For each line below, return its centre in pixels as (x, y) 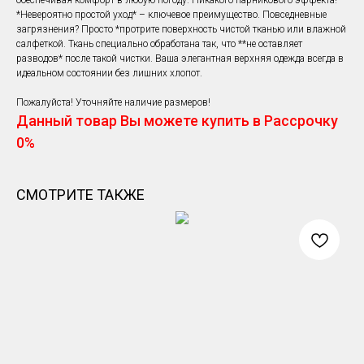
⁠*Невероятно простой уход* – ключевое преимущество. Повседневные (171, 15)
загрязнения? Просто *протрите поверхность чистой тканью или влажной (181, 30)
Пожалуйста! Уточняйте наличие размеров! (113, 103)
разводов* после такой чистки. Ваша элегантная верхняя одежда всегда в (180, 59)
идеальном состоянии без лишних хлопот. (109, 74)
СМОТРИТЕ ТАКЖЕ (80, 195)
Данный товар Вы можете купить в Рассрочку (177, 121)
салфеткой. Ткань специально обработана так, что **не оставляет (159, 44)
